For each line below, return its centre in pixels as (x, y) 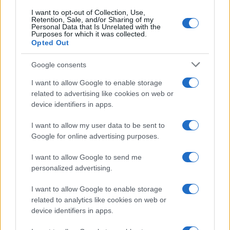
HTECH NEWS (38, 180)
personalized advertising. (72, 168)
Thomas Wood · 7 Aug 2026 (47, 158)
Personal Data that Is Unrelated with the (96, 27)
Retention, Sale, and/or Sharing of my (92, 20)
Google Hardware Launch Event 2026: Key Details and (113, 136)
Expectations (34, 146)
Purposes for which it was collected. (89, 34)
